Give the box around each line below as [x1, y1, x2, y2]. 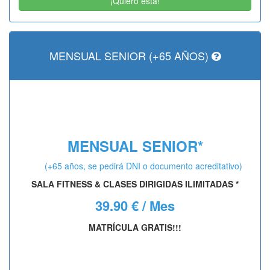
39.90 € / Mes [95, 195, 175, 215]
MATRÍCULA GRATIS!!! [89, 221, 181, 233]
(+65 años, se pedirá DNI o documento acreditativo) [45, 159, 242, 172]
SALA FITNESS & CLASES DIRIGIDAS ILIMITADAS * [31, 177, 239, 190]
